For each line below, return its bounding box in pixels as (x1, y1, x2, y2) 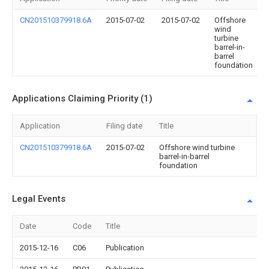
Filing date (106, 121, 142, 130)
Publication (106, 243, 144, 252)
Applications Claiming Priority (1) (12, 93, 153, 104)
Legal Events (12, 193, 65, 204)
